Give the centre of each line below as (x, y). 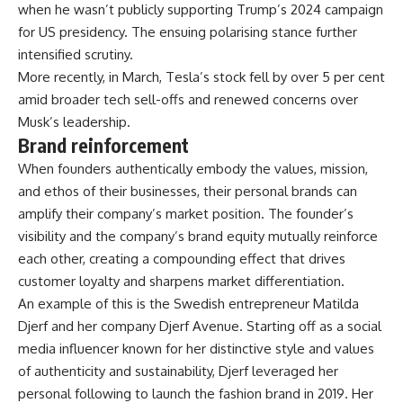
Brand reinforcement (103, 145)
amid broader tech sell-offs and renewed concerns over (188, 99)
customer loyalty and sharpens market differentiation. (181, 281)
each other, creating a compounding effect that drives (182, 258)
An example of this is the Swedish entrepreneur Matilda (188, 303)
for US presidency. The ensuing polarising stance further (188, 31)
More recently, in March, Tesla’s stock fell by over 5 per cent (201, 76)
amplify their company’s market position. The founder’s (186, 213)
